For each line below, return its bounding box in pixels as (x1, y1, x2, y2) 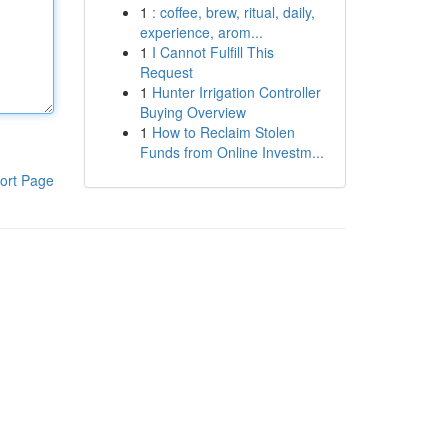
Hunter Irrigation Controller (151, 82, 321, 102)
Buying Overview (139, 102, 246, 122)
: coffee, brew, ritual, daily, (151, 2, 315, 22)
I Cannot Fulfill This (151, 42, 274, 62)
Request (139, 62, 193, 82)
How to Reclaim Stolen (151, 122, 295, 142)
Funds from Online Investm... (139, 142, 324, 162)
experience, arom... (139, 22, 263, 42)
